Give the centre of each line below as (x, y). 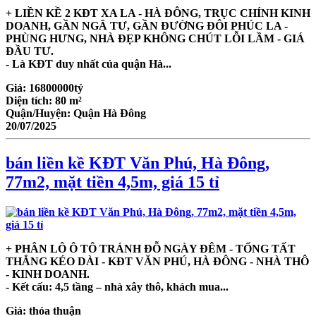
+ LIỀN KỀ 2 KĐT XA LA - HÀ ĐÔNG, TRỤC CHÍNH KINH (158, 13)
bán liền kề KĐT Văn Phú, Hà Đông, (138, 163)
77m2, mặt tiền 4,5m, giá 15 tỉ (113, 182)
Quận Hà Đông (110, 113)
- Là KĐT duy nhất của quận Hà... (89, 63)
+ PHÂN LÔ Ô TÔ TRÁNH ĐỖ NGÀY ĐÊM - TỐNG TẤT (151, 248)
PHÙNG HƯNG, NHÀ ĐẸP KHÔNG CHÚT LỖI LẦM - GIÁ (155, 38)
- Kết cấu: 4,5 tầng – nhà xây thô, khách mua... (117, 286)
